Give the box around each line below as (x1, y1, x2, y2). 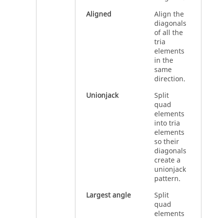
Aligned (86, 9, 111, 19)
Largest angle (86, 190, 131, 200)
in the (154, 55, 173, 66)
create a (154, 155, 181, 165)
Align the (154, 9, 184, 19)
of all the (154, 27, 183, 38)
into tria (154, 118, 180, 128)
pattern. (154, 173, 181, 184)
